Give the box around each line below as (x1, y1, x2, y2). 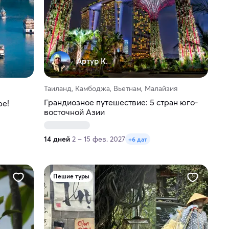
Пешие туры (53, 172, 89, 180)
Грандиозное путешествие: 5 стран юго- (43, 97, 198, 108)
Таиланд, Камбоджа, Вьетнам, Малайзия (43, 84, 178, 94)
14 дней (43, 134, 70, 144)
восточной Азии (43, 107, 105, 118)
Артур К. (76, 56, 108, 66)
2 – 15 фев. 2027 (72, 134, 125, 144)
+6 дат (128, 135, 147, 143)
